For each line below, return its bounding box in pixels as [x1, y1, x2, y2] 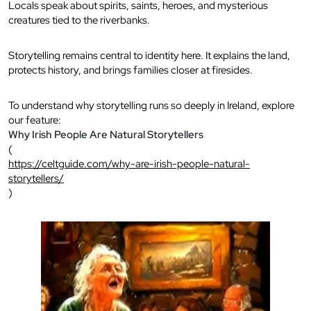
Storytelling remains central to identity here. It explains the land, [8, 49, 290, 63]
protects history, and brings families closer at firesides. [8, 63, 253, 78]
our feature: [8, 113, 61, 128]
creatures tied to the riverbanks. [8, 13, 150, 28]
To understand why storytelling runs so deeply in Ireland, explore [8, 99, 294, 113]
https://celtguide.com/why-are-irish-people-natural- [8, 157, 250, 171]
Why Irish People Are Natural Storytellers [8, 128, 203, 142]
